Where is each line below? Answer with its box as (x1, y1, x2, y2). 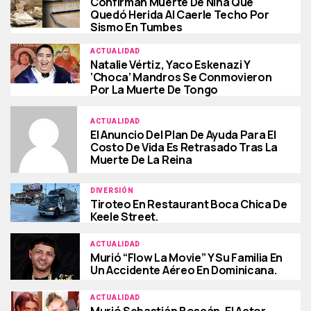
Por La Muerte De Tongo (90, 82, 218, 98)
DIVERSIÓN (90, 187, 134, 195)
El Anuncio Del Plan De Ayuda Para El (90, 126, 276, 142)
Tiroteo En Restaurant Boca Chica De (90, 196, 287, 212)
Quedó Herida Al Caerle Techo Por (90, 7, 269, 23)
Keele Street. (90, 209, 158, 225)
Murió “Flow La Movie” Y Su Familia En (90, 250, 283, 266)
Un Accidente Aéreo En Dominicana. (90, 262, 277, 278)
